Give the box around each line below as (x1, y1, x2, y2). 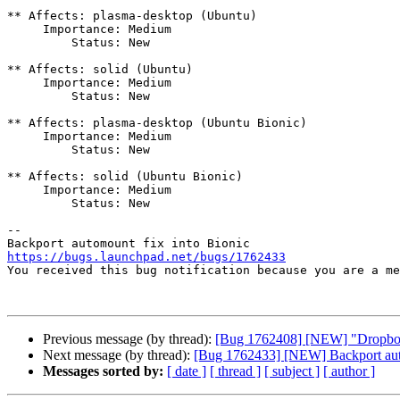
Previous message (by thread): (43, 331, 215, 347)
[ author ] (323, 363, 375, 379)
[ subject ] (264, 363, 320, 379)
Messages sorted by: (43, 363, 163, 379)
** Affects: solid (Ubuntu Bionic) (7, 170, 243, 184)
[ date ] (167, 363, 206, 379)
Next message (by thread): (43, 347, 194, 363)
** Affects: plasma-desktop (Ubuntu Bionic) (7, 116, 307, 130)
